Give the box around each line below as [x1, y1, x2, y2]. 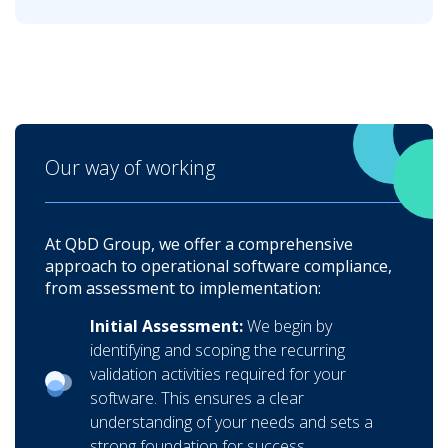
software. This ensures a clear [90, 386, 304, 409]
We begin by [247, 314, 332, 337]
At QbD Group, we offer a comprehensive [45, 232, 353, 255]
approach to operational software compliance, [45, 254, 392, 277]
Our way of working [45, 153, 215, 181]
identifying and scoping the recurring [90, 338, 345, 361]
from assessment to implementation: [45, 276, 321, 299]
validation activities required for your [90, 362, 346, 385]
